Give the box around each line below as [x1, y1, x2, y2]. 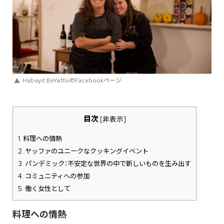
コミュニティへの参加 [23, 171, 89, 180]
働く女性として [23, 183, 70, 193]
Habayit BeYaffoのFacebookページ [22, 76, 121, 84]
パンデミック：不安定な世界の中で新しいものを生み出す [23, 158, 191, 168]
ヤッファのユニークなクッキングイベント [23, 146, 148, 155]
